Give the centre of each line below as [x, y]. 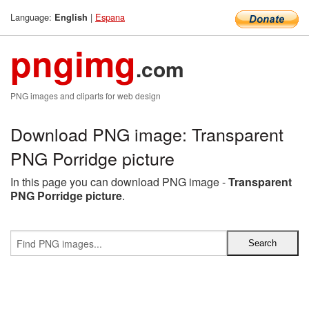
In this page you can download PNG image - [119, 182]
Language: [32, 17]
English [71, 17]
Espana [110, 17]
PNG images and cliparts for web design [86, 96]
